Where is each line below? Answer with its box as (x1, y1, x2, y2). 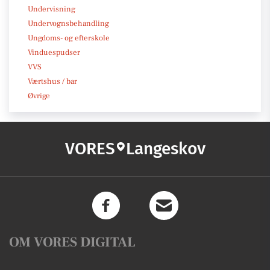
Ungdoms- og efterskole (28, 33, 110, 43)
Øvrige (28, 91, 50, 101)
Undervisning (28, 4, 75, 14)
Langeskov (125, 139, 206, 159)
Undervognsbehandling (28, 19, 109, 28)
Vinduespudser (28, 48, 80, 57)
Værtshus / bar (28, 77, 77, 86)
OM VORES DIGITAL (9, 233, 136, 251)
